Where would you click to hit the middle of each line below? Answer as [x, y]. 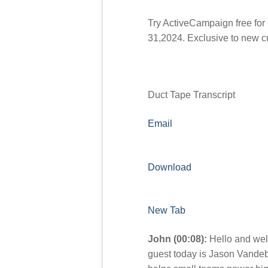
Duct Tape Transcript [191, 95]
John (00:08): [177, 239]
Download [170, 167]
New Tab [167, 211]
